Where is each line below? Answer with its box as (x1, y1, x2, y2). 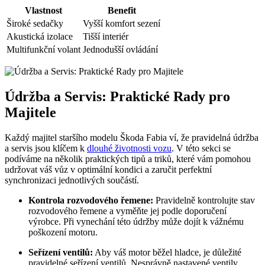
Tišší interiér (83, 31, 128, 41)
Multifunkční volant (7, 44, 80, 54)
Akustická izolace (7, 31, 73, 41)
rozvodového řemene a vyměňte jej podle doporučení (28, 205, 227, 216)
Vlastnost (25, 5, 62, 15)
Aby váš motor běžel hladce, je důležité (93, 247, 241, 257)
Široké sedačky (7, 18, 63, 28)
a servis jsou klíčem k (5, 143, 87, 153)
